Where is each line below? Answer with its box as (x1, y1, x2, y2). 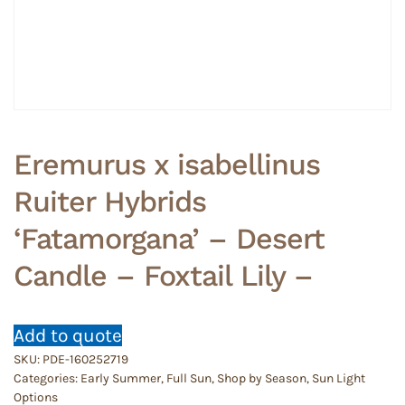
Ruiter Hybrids (14, 184, 206, 219)
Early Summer (80, 371, 161, 386)
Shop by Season (217, 371, 306, 386)
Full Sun (166, 371, 212, 386)
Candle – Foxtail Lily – (14, 259, 313, 293)
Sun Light (312, 371, 365, 386)
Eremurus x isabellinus (14, 147, 320, 182)
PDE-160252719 (42, 352, 128, 367)
